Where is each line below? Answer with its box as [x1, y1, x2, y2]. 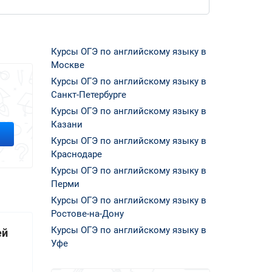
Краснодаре [50, 148, 102, 160]
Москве [50, 59, 84, 70]
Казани [50, 118, 83, 130]
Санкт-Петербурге [50, 89, 126, 100]
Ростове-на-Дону [50, 208, 124, 219]
